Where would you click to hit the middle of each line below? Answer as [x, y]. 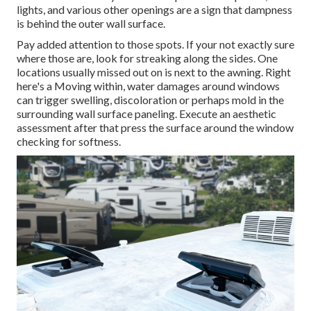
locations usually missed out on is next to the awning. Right [154, 72]
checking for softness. [69, 142]
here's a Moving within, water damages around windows [148, 86]
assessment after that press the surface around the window [155, 128]
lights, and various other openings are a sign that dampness [154, 10]
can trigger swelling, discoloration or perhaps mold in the [150, 100]
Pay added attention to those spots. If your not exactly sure [155, 44]
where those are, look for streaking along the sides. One [147, 58]
